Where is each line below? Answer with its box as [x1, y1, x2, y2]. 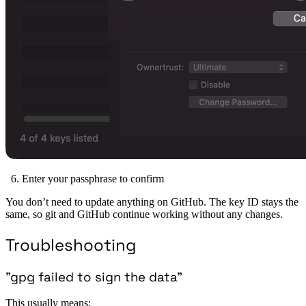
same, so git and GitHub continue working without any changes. [5, 208, 283, 220]
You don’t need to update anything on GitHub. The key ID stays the [5, 195, 298, 208]
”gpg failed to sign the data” [5, 268, 182, 285]
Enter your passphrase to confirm [22, 172, 164, 184]
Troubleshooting [5, 234, 136, 255]
